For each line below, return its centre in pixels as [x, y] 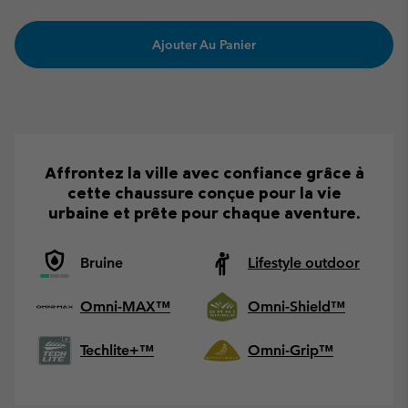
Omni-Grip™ [291, 351]
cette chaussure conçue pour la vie [204, 193]
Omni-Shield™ [296, 307]
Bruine [102, 263]
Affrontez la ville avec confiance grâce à [204, 173]
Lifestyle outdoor [304, 263]
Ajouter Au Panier [204, 45]
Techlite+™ [117, 351]
